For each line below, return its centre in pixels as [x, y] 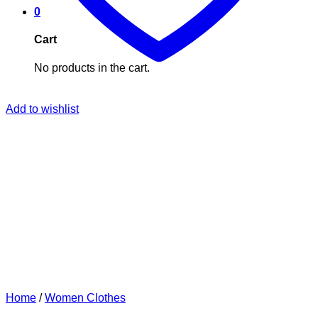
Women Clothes [85, 298]
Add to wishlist [42, 109]
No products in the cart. [92, 67]
